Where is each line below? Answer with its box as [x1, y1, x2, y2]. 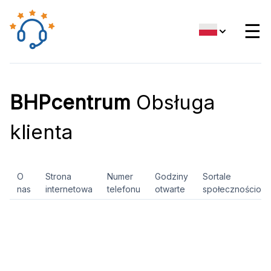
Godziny [155, 171, 188, 181]
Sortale [203, 171, 231, 181]
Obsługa [131, 90, 215, 114]
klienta [10, 120, 73, 144]
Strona [45, 171, 71, 181]
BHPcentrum [10, 90, 131, 114]
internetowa [45, 184, 93, 194]
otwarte [155, 184, 185, 194]
